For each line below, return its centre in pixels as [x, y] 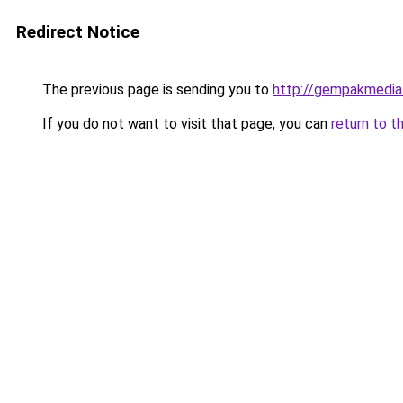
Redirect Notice [78, 32]
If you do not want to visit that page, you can [185, 124]
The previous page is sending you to [156, 90]
